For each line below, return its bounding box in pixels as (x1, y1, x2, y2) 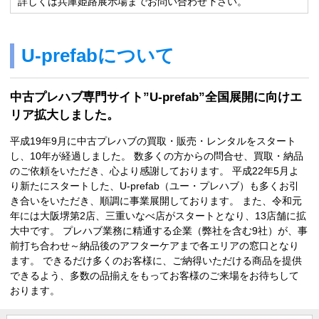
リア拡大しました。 (10, 108, 120, 122)
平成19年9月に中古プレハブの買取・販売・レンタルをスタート (10, 135, 297, 147)
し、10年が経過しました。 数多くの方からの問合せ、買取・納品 (10, 150, 304, 162)
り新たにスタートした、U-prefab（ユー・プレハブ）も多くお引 (10, 180, 300, 192)
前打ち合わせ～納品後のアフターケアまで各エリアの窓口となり (10, 240, 300, 252)
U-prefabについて (21, 46, 174, 66)
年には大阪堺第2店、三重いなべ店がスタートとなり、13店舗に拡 (10, 210, 307, 222)
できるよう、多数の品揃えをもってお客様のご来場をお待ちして (10, 270, 300, 282)
